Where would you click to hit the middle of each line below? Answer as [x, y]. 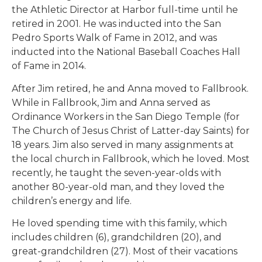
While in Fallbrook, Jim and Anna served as [111, 102]
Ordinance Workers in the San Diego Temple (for [126, 116]
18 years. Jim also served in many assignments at [123, 144]
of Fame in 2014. [49, 66]
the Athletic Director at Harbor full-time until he [125, 10]
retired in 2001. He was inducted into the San [116, 24]
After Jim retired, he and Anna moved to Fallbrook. [130, 88]
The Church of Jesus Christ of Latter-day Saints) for [131, 130]
